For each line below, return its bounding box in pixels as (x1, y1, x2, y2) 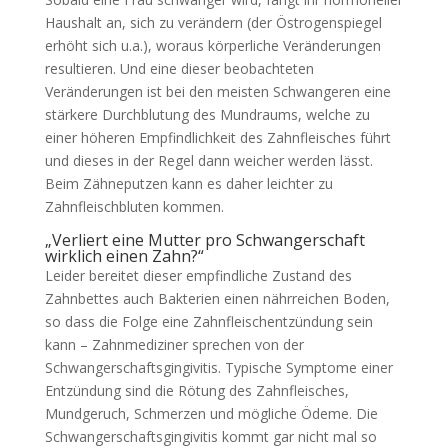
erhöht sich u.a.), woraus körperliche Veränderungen (44, 36, 381, 55)
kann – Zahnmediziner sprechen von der (44, 335, 304, 354)
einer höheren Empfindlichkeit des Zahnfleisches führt (44, 128, 391, 147)
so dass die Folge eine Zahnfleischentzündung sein (44, 312, 373, 331)
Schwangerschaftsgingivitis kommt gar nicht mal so (44, 427, 377, 446)
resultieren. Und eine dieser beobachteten (44, 59, 314, 78)
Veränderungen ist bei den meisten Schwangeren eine (44, 82, 391, 101)
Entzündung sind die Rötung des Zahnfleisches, (44, 381, 349, 400)
